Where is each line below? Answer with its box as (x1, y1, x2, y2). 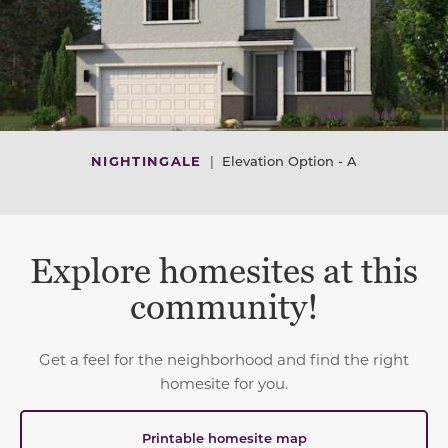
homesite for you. (160, 372, 288, 393)
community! (129, 286, 319, 330)
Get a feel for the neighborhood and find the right (39, 348, 409, 369)
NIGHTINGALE (91, 151, 202, 169)
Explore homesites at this (30, 250, 418, 294)
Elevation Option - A (221, 151, 357, 169)
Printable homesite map (141, 428, 307, 446)
